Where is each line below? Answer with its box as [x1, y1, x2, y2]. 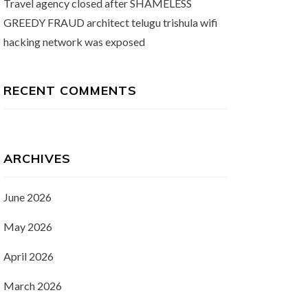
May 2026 [3, 220, 52, 233]
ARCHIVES [3, 151, 71, 166]
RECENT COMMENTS [3, 82, 137, 98]
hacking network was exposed [3, 35, 145, 48]
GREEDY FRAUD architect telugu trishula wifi [3, 16, 218, 29]
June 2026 [3, 190, 52, 203]
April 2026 [3, 250, 54, 263]
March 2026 [3, 279, 62, 292]
